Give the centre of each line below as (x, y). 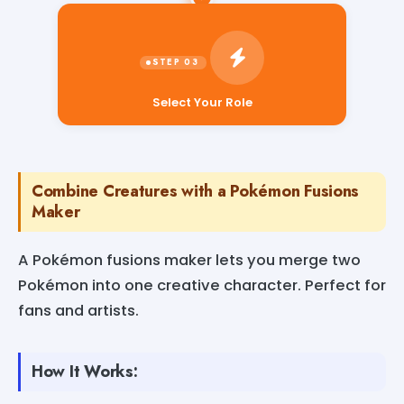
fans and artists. (78, 310)
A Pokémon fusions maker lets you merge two (189, 260)
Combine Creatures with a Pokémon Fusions (196, 191)
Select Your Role (202, 102)
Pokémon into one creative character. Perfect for (202, 285)
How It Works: (85, 371)
